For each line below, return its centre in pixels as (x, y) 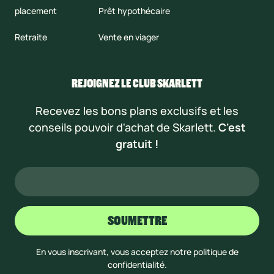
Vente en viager (129, 37)
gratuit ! (137, 144)
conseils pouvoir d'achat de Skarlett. (123, 128)
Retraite (31, 37)
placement (36, 11)
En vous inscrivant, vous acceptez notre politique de (137, 252)
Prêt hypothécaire (135, 11)
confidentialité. (137, 265)
